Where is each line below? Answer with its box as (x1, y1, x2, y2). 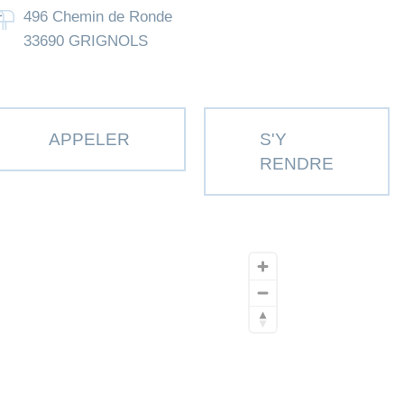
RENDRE (260, 154, 335, 174)
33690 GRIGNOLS (23, 32, 149, 50)
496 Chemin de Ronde (23, 8, 173, 26)
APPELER (49, 130, 131, 150)
